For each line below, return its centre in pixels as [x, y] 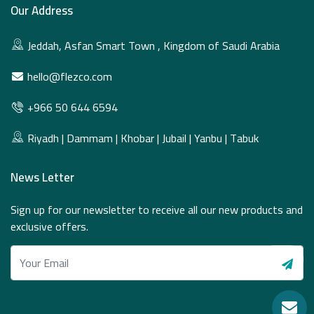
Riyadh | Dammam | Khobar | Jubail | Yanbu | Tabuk [143, 138]
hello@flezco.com [70, 77]
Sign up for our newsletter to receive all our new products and [157, 210]
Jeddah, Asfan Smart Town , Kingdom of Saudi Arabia [153, 46]
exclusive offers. [49, 227]
